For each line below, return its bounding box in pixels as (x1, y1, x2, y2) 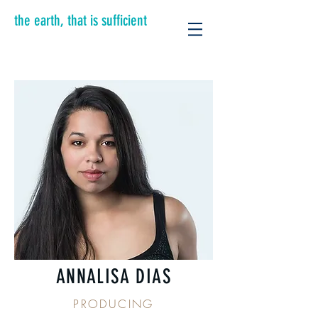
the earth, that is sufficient (14, 11, 147, 29)
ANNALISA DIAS (55, 265, 172, 288)
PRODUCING (73, 296, 154, 312)
